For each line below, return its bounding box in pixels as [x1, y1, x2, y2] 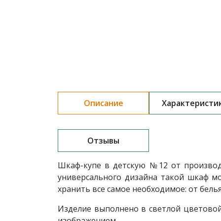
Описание [83, 98, 123, 109]
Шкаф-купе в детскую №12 [58, 160, 168, 171]
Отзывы [87, 135, 119, 146]
